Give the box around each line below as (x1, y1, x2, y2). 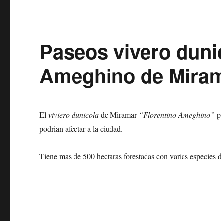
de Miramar (99, 110, 139, 120)
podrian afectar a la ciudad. (39, 123, 126, 134)
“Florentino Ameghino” (139, 110, 215, 120)
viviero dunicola (48, 110, 99, 120)
